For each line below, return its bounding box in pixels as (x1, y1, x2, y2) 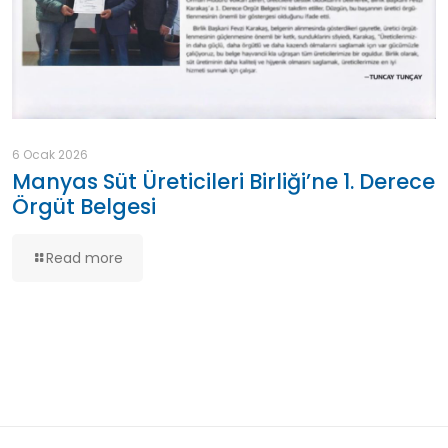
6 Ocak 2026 (11, 145, 88, 163)
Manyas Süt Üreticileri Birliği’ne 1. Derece (11, 166, 435, 196)
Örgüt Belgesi (11, 191, 156, 221)
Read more (45, 247, 123, 268)
